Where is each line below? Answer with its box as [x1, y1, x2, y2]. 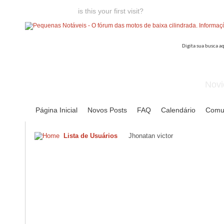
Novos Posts [87, 106, 127, 114]
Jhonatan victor [128, 132, 173, 139]
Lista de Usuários [63, 132, 117, 139]
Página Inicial [35, 106, 77, 114]
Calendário [161, 106, 195, 114]
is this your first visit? [78, 7, 143, 15]
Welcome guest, [25, 7, 78, 15]
